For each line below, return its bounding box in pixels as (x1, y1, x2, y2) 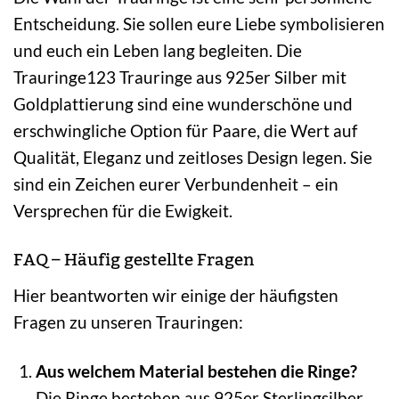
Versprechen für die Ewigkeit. (13, 200, 232, 222)
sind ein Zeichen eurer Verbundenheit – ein (13, 174, 338, 195)
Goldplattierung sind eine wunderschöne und (13, 94, 353, 115)
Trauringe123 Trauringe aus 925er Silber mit (13, 67, 346, 88)
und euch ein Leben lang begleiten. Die (13, 40, 302, 61)
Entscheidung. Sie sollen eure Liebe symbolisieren (13, 13, 385, 35)
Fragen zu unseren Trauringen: (13, 311, 243, 332)
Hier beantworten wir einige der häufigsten (13, 284, 338, 305)
